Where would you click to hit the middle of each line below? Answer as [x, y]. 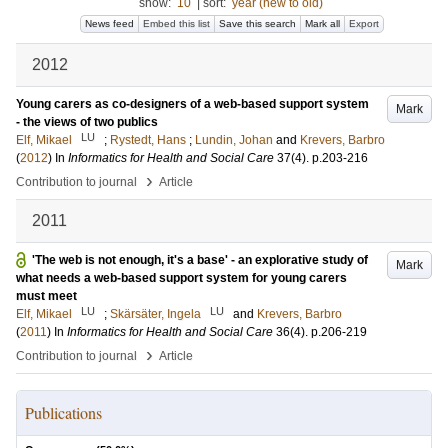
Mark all [322, 23]
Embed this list [176, 23]
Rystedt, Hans [148, 140]
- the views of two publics [87, 122]
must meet [46, 296]
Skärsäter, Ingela [155, 314]
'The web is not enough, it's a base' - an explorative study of [200, 260]
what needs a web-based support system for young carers [181, 278]
